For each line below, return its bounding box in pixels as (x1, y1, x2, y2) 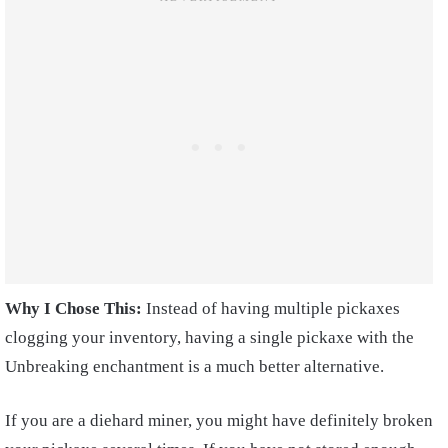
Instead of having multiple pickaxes (146, 298, 400, 318)
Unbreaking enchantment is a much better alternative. (5, 356, 384, 376)
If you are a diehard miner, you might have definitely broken (5, 410, 433, 430)
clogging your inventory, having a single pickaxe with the (5, 327, 414, 347)
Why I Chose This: (5, 298, 146, 318)
